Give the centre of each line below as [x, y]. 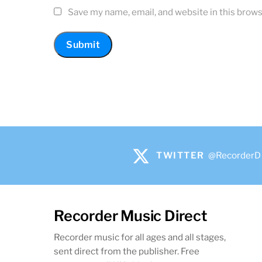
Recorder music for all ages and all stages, [140, 237]
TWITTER [180, 156]
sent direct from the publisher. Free [127, 251]
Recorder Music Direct [130, 216]
